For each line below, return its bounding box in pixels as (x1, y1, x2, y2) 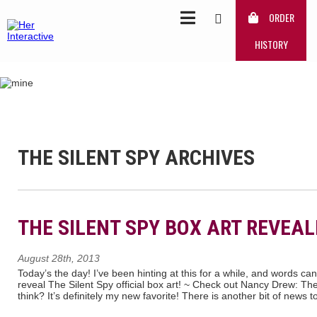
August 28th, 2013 (18, 252, 100, 264)
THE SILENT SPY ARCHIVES (18, 144, 255, 170)
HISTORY (254, 37, 288, 52)
